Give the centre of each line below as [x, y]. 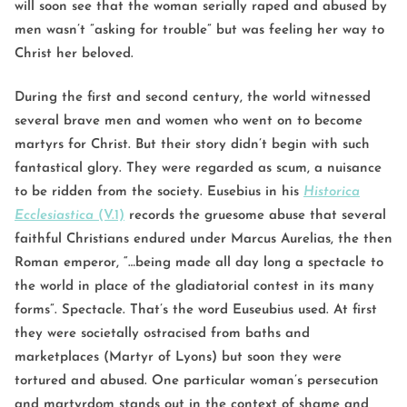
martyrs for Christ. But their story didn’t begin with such [192, 144]
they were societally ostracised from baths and [162, 333]
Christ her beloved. [74, 55]
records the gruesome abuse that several [255, 215]
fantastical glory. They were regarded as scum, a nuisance [198, 168]
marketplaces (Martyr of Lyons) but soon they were [178, 357]
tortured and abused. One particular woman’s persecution [197, 381]
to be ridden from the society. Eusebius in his [159, 192]
